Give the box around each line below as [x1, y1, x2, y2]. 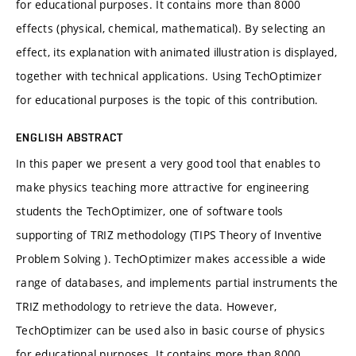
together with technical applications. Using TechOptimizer [16, 68, 322, 83]
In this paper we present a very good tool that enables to [16, 155, 320, 171]
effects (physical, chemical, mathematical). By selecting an [16, 20, 326, 36]
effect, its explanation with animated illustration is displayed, [16, 44, 337, 60]
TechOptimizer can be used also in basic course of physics [16, 322, 325, 338]
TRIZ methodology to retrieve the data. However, [16, 298, 277, 314]
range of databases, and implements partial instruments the [16, 274, 339, 290]
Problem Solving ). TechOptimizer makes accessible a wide [16, 250, 327, 266]
